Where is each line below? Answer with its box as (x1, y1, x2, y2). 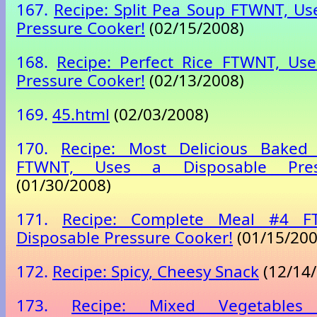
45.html (52, 103, 110, 125)
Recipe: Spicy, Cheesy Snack (52, 260, 259, 283)
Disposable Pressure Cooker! (16, 226, 233, 248)
